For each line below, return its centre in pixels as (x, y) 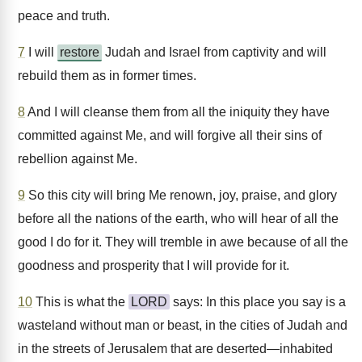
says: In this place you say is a (258, 302)
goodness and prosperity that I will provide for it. (154, 265)
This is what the (80, 302)
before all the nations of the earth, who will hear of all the (178, 219)
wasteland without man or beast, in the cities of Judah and (183, 325)
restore (80, 52)
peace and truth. (64, 16)
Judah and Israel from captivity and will (214, 52)
